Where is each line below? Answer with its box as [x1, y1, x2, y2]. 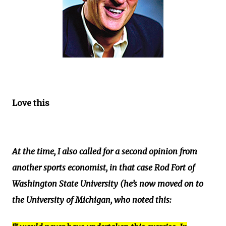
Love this [12, 98, 49, 108]
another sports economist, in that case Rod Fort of [12, 162, 195, 173]
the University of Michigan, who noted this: [12, 195, 172, 205]
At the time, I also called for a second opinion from [12, 146, 197, 156]
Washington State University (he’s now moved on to [12, 179, 203, 189]
